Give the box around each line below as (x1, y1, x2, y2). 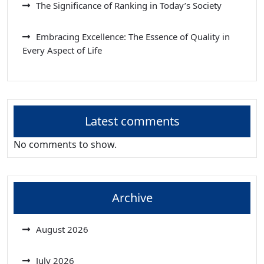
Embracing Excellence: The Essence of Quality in (36, 31, 230, 43)
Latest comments (84, 113, 180, 130)
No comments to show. (14, 138, 117, 151)
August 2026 (36, 223, 88, 236)
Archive (111, 190, 153, 206)
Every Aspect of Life (22, 44, 102, 57)
